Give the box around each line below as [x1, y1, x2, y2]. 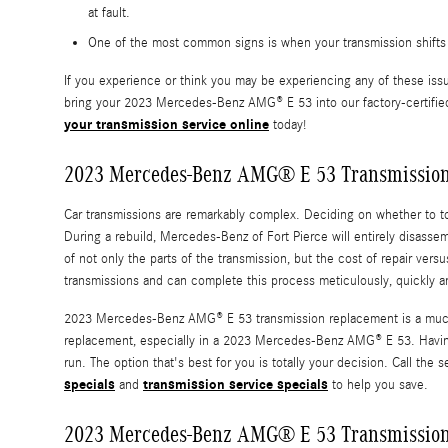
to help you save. [328, 377, 428, 394]
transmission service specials [143, 376, 328, 394]
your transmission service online [64, 116, 269, 134]
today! [269, 117, 306, 134]
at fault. [88, 5, 130, 22]
